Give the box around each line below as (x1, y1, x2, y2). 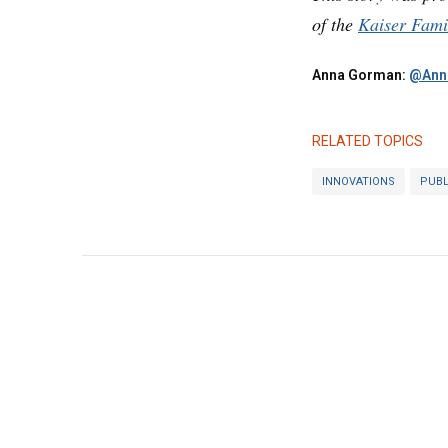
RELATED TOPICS (312, 133, 423, 149)
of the (312, 12, 358, 36)
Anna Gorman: (312, 67, 409, 83)
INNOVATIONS (322, 174, 395, 188)
